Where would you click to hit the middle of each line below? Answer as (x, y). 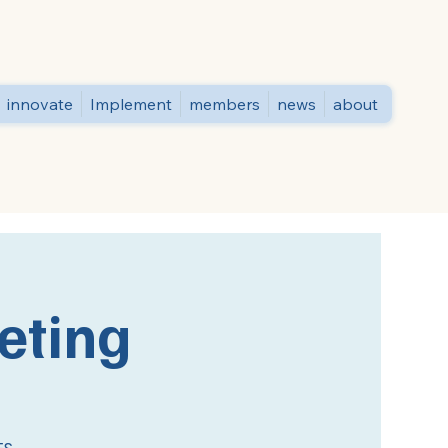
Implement (130, 103)
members (224, 103)
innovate (39, 103)
